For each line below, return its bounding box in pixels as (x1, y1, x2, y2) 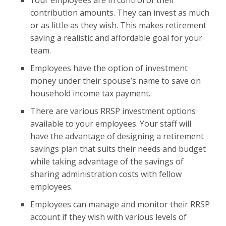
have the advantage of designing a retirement (30, 131, 204, 142)
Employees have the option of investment (30, 63, 188, 74)
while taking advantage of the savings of (30, 156, 184, 167)
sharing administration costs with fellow (30, 168, 182, 180)
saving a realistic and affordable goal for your (30, 32, 202, 43)
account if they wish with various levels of (30, 211, 187, 222)
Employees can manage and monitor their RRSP (30, 199, 210, 210)
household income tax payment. (30, 88, 150, 99)
